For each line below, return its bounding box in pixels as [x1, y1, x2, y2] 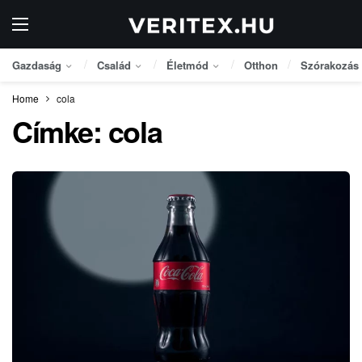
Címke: [12, 110, 108, 152]
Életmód [166, 57, 208, 73]
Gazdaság [12, 57, 61, 73]
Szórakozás [301, 57, 359, 73]
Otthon [244, 57, 278, 73]
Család [97, 57, 131, 73]
